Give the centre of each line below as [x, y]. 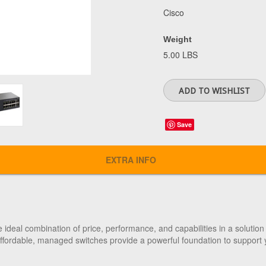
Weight [178, 39]
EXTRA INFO [131, 160]
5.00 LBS [180, 55]
